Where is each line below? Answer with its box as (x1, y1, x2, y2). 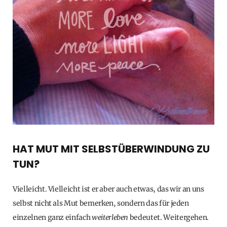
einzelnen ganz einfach (13, 213, 92, 222)
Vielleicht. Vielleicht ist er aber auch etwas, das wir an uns (13, 184, 204, 194)
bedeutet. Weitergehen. (128, 213, 209, 222)
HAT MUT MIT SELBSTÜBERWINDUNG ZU (13, 142, 210, 157)
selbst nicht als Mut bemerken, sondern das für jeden (13, 199, 189, 208)
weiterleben (91, 213, 129, 222)
